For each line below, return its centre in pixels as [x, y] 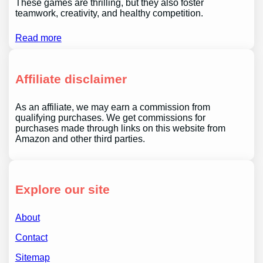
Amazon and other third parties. [80, 139]
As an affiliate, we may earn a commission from [112, 107]
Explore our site [62, 189]
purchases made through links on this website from [120, 128]
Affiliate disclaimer [71, 79]
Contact [31, 238]
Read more [38, 38]
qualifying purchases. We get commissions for [110, 117]
